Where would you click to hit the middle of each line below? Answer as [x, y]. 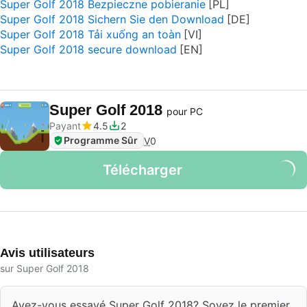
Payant [65, 126]
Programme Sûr [101, 140]
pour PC [185, 111]
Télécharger [143, 170]
